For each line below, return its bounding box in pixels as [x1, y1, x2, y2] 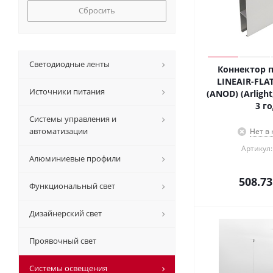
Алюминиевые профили [29, 153, 121, 164]
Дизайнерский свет [29, 208, 102, 219]
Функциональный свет [29, 180, 115, 191]
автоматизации [29, 126, 88, 136]
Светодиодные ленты [29, 58, 110, 69]
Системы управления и [29, 113, 116, 124]
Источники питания [29, 86, 105, 97]
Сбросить [79, 5, 115, 16]
